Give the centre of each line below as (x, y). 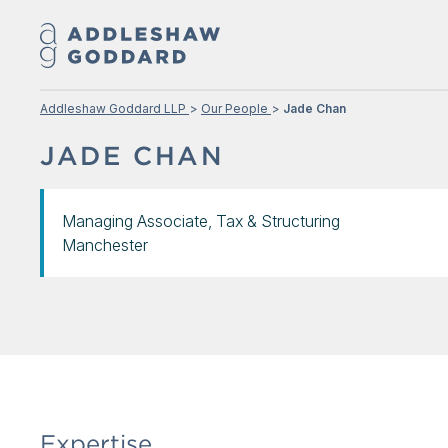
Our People (234, 108)
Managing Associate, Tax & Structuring (201, 221)
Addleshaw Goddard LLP (113, 108)
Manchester (105, 245)
